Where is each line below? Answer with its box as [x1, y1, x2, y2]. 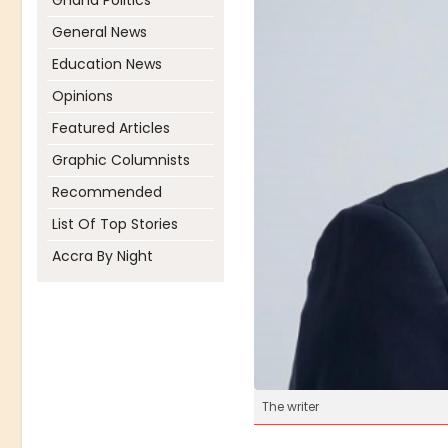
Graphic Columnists [52, 150, 190, 170]
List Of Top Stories [52, 214, 178, 234]
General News [52, 22, 147, 42]
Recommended [52, 182, 162, 202]
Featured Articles [52, 118, 170, 138]
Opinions [52, 86, 113, 106]
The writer [261, 398, 319, 416]
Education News [52, 54, 162, 74]
